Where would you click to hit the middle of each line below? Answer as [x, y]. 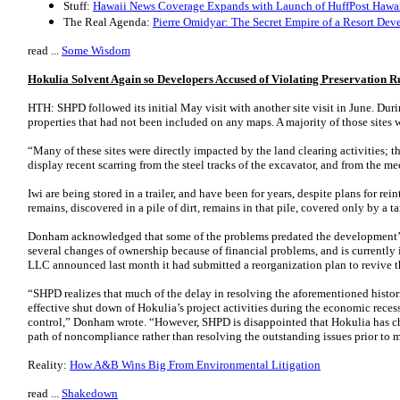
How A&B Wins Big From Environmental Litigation [195, 365]
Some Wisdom [96, 50]
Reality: [49, 365]
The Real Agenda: [108, 22]
